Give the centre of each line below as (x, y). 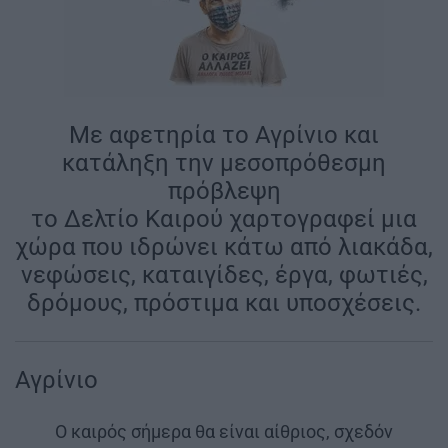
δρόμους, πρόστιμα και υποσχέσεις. (224, 303)
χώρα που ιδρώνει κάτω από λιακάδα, (224, 247)
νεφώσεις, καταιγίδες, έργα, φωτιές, (224, 275)
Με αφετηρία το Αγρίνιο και (224, 135)
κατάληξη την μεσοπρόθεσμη (224, 163)
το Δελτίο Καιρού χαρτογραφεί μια (224, 219)
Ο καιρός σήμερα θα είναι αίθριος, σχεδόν (224, 432)
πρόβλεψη (224, 191)
